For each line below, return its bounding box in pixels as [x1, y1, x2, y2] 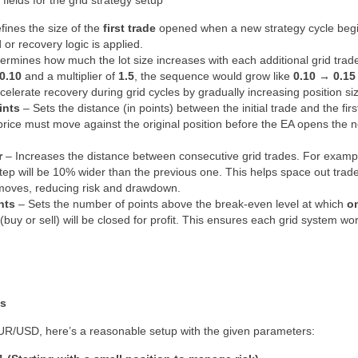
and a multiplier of [22, 70, 118, 82]
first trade [103, 22, 156, 34]
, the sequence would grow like [134, 70, 293, 82]
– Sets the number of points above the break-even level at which [15, 197, 347, 210]
